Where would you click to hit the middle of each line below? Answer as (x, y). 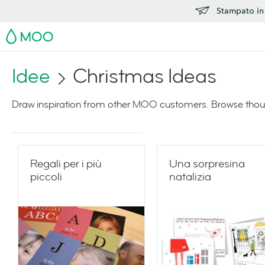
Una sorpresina (207, 164)
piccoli (46, 177)
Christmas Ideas (145, 76)
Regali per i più (66, 164)
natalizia (190, 177)
